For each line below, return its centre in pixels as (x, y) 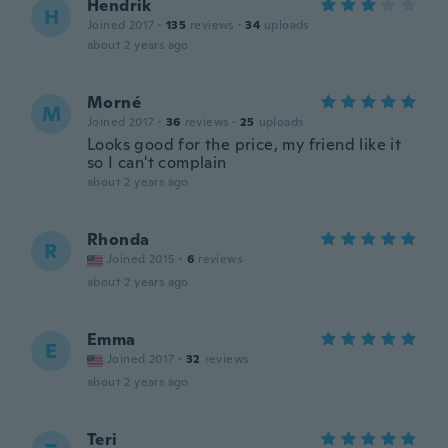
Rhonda (118, 239)
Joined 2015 (141, 259)
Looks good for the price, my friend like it (244, 144)
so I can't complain (157, 162)
